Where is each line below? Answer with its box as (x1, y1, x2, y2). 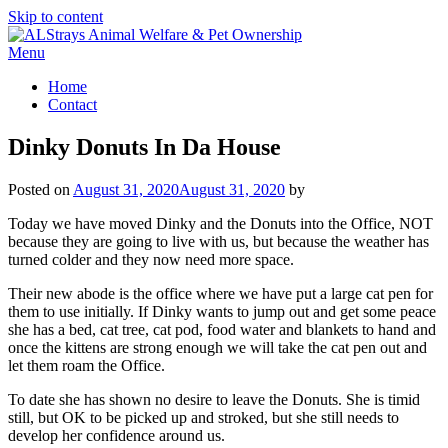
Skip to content (8, 8, 103, 25)
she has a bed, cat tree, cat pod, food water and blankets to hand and (8, 320, 436, 338)
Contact (48, 96, 97, 113)
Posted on (8, 180, 73, 198)
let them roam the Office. (8, 356, 165, 374)
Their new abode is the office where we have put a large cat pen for (8, 284, 433, 302)
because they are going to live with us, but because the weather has (8, 232, 429, 250)
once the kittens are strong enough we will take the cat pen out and (8, 338, 427, 356)
